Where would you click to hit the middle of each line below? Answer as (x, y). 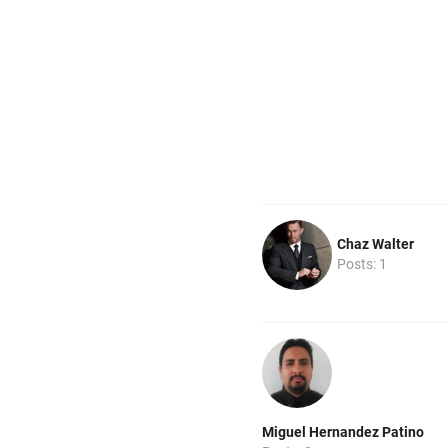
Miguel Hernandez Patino (343, 431)
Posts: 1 (362, 263)
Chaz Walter (375, 243)
